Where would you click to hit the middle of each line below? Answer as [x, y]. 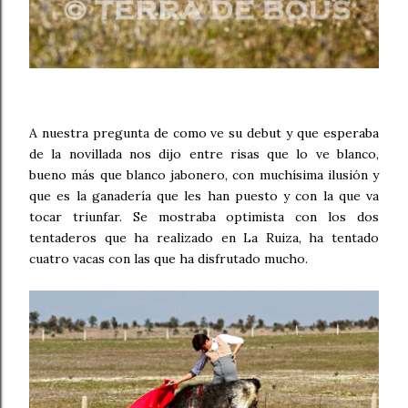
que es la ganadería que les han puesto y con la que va [204, 196]
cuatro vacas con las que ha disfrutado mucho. [168, 259]
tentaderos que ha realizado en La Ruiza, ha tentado [204, 238]
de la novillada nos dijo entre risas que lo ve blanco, [204, 154]
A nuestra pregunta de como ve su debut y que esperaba [204, 133]
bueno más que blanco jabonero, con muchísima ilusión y [204, 175]
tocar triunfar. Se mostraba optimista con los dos [204, 217]
